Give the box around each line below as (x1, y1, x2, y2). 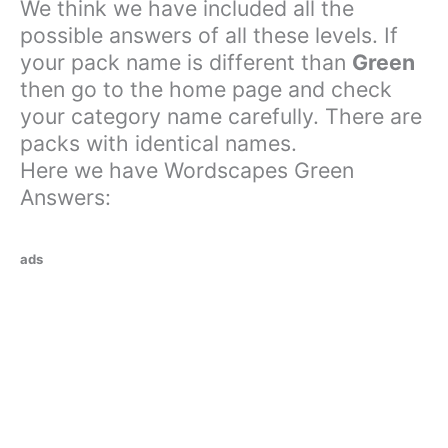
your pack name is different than (20, 49, 352, 76)
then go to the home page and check (20, 76, 392, 103)
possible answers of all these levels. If (20, 22, 398, 49)
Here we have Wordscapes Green (20, 157, 354, 184)
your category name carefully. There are (20, 103, 422, 130)
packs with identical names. (20, 130, 297, 157)
